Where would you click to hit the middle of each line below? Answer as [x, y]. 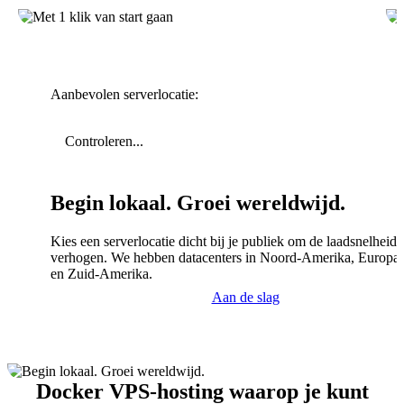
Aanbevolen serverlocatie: [124, 94]
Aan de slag [245, 297]
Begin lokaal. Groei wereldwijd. [198, 202]
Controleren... [104, 141]
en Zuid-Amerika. [101, 273]
